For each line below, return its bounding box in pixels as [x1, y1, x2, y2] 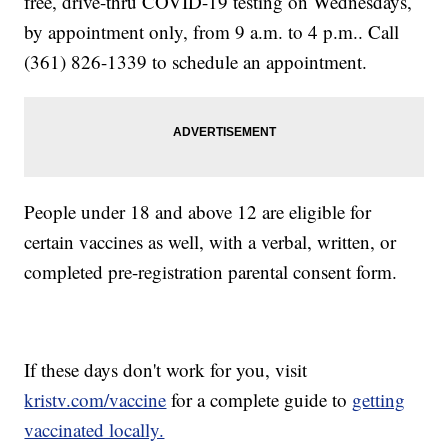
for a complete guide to [166, 387, 353, 413]
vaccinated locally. [24, 417, 165, 443]
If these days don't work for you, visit [24, 357, 308, 383]
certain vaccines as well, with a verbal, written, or [24, 229, 397, 255]
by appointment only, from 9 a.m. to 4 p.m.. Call [24, 19, 400, 45]
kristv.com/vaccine [24, 387, 167, 413]
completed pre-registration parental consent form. [24, 259, 398, 285]
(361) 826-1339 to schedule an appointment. [24, 49, 368, 75]
